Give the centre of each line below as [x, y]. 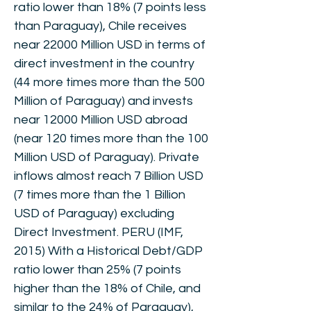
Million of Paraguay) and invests [103, 101]
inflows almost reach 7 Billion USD [109, 176]
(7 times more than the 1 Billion [100, 195]
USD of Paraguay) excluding [94, 213]
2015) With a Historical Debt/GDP [108, 251]
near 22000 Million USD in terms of [110, 45]
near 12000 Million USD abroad [101, 120]
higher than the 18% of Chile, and [107, 288]
